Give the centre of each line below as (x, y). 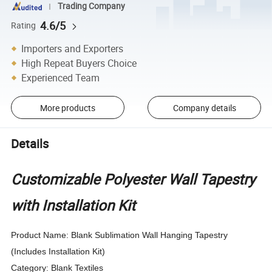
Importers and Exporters (73, 48)
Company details (204, 107)
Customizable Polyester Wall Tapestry (133, 179)
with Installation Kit (73, 205)
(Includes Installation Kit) (58, 251)
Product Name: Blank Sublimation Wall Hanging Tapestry (120, 235)
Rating (24, 25)
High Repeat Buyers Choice (79, 63)
